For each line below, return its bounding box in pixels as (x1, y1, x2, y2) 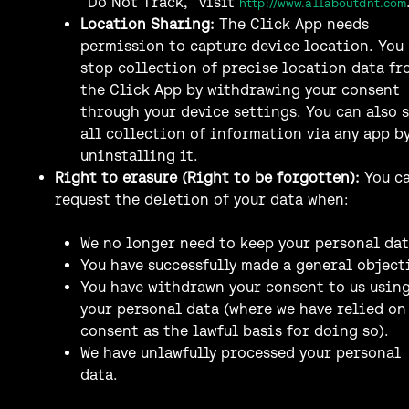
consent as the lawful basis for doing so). (80, 321, 389, 339)
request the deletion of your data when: (55, 190, 349, 207)
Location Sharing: (80, 15, 215, 32)
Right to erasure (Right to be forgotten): (55, 168, 360, 185)
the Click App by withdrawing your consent (80, 80, 400, 98)
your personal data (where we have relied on (80, 299, 406, 317)
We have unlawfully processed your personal (80, 343, 401, 361)
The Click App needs (215, 15, 369, 32)
